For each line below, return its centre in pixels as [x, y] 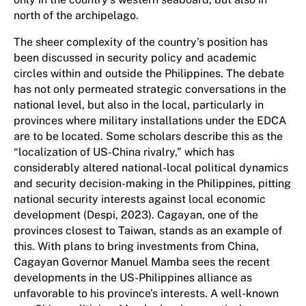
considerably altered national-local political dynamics [151, 168]
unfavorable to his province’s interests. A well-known [146, 293]
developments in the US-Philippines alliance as [133, 278]
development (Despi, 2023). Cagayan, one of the [136, 215]
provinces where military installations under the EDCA [150, 121]
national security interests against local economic [140, 199]
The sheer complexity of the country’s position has [141, 42]
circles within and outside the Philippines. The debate [149, 73]
